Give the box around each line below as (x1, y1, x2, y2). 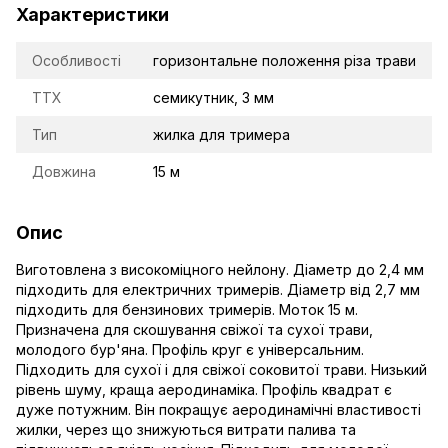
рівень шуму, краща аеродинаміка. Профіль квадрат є (16, 380, 392, 398)
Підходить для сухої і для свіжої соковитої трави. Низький (16, 360, 427, 378)
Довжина (32, 162, 96, 180)
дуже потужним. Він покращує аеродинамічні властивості (16, 400, 421, 418)
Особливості (32, 51, 121, 69)
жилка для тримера (153, 125, 290, 143)
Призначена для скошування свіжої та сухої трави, (16, 320, 373, 338)
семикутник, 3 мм (153, 88, 274, 106)
